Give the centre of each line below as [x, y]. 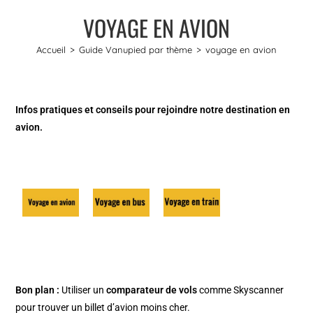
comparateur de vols [153, 290]
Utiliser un [83, 290]
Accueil [51, 49]
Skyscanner [259, 290]
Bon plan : [38, 290]
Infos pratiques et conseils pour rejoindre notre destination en [153, 109]
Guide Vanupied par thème [136, 49]
